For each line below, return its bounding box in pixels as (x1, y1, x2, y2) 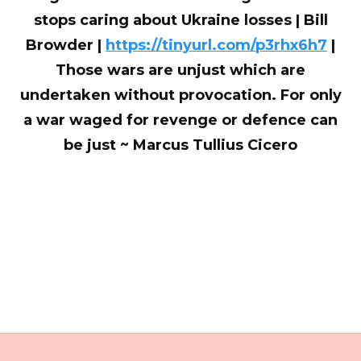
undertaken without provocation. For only (19, 86, 342, 105)
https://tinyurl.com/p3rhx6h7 (106, 36, 327, 55)
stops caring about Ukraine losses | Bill (33, 11, 328, 30)
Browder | (26, 36, 106, 55)
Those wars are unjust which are (56, 61, 305, 80)
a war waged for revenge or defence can (23, 111, 338, 130)
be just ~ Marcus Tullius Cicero (64, 136, 297, 155)
